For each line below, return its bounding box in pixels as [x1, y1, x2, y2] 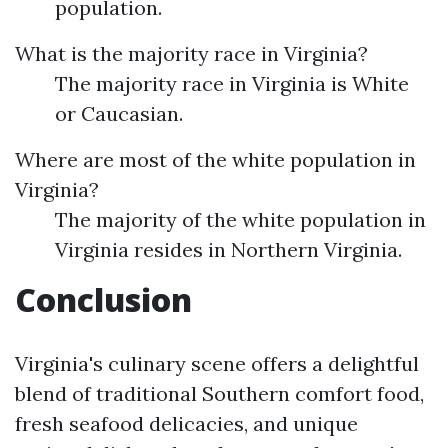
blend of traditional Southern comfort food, [15, 381, 424, 406]
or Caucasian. [55, 101, 183, 126]
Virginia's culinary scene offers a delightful [15, 351, 419, 376]
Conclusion [15, 278, 192, 321]
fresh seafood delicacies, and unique [15, 411, 358, 436]
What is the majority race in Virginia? [15, 41, 368, 66]
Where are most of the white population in [15, 147, 416, 172]
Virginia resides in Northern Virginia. [55, 237, 402, 262]
